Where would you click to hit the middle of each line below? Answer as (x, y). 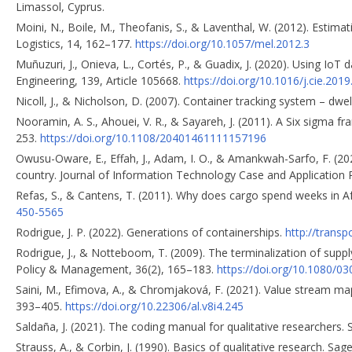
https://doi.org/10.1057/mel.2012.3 (222, 43)
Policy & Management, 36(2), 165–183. (116, 269)
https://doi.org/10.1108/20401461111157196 (153, 137)
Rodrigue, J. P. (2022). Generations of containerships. (150, 232)
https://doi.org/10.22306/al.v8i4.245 (154, 306)
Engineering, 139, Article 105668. (100, 80)
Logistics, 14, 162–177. (75, 43)
